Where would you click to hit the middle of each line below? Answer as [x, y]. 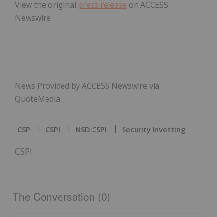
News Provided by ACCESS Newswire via [87, 85]
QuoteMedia [38, 99]
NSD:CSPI [91, 129]
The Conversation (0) [62, 196]
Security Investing [154, 129]
